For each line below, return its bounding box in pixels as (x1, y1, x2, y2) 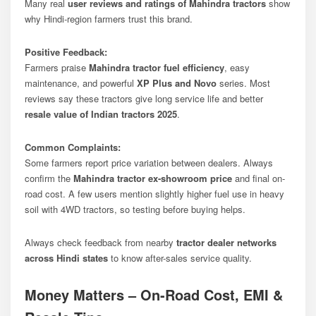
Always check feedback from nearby (25, 235, 176, 249)
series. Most (217, 75, 270, 90)
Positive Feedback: (25, 44, 107, 59)
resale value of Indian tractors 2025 (25, 107, 177, 121)
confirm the (25, 171, 73, 185)
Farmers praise (25, 60, 89, 74)
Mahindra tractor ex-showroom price (73, 171, 232, 185)
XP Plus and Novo (137, 75, 217, 90)
